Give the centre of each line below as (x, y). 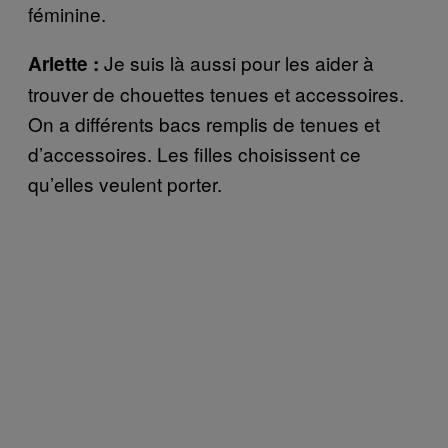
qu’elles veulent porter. (125, 183)
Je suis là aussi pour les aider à (239, 62)
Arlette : (66, 63)
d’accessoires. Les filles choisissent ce (194, 153)
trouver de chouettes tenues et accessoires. (216, 93)
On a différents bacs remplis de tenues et (204, 123)
